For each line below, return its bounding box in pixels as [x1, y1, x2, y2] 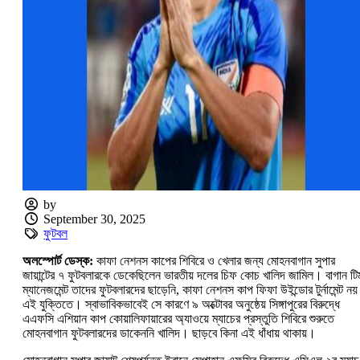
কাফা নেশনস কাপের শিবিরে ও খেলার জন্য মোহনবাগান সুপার [93, 254, 335, 268]
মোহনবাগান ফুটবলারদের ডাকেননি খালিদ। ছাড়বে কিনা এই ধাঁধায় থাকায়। [22, 326, 316, 341]
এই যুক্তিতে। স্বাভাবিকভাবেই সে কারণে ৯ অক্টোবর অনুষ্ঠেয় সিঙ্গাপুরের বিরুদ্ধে [22, 297, 340, 312]
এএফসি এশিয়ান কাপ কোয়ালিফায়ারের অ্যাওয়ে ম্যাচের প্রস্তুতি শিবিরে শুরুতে [22, 312, 334, 326]
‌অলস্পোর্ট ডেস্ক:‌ [22, 254, 93, 268]
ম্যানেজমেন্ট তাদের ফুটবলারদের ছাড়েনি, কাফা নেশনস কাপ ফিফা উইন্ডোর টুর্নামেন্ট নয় [22, 283, 358, 297]
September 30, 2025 [43, 212, 146, 227]
